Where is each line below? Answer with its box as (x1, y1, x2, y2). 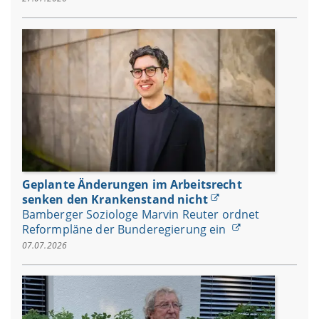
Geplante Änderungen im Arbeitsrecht (21, 176, 242, 192)
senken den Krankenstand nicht (21, 191, 208, 207)
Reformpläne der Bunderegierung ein (21, 221, 229, 237)
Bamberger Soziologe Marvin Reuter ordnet (21, 206, 260, 222)
